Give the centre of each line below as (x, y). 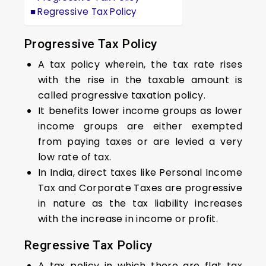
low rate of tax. (75, 157)
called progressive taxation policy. (122, 95)
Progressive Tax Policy (91, 44)
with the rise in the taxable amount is (140, 80)
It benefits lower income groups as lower (140, 111)
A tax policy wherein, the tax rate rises (140, 64)
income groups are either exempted (140, 126)
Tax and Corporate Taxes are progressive (140, 188)
